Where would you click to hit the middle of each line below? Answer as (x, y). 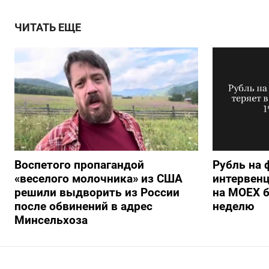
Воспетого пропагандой (79, 165)
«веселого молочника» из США (98, 179)
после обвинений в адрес (83, 207)
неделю (233, 207)
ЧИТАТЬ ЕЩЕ (48, 28)
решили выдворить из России (97, 193)
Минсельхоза (51, 220)
